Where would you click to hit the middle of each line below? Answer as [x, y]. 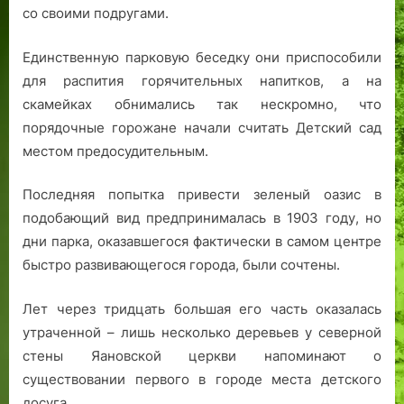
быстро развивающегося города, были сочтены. [181, 265]
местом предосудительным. [115, 151]
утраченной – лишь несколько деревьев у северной [202, 332]
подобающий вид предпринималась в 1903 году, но [202, 218]
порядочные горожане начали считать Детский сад [202, 127]
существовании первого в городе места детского [202, 379]
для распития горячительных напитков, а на [202, 80]
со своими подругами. [96, 14]
